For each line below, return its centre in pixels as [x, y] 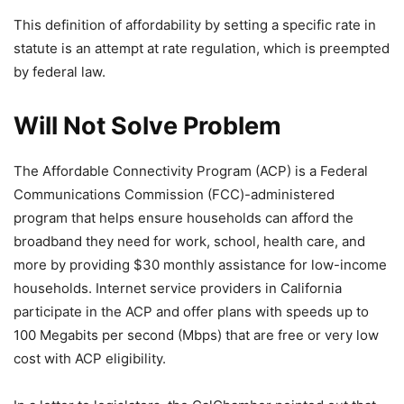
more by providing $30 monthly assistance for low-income [200, 265]
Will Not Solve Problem [147, 126]
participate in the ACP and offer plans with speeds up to [191, 312]
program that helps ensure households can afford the [184, 218]
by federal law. [60, 72]
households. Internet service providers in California [178, 288]
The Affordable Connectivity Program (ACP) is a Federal [191, 171]
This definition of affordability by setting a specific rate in [195, 25]
